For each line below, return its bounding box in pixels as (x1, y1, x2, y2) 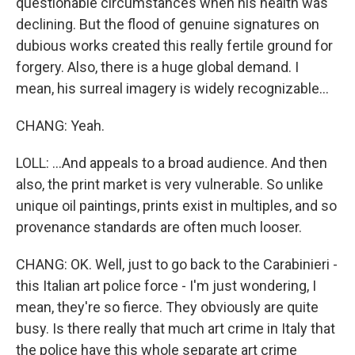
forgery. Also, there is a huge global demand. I (16, 59, 299, 75)
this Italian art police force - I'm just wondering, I (16, 277, 316, 294)
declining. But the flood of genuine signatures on (16, 16, 319, 32)
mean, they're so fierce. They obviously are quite (16, 299, 319, 315)
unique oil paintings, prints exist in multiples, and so (16, 197, 337, 214)
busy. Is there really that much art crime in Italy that (16, 320, 335, 337)
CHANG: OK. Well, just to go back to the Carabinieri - (16, 256, 338, 273)
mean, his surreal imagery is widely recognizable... (16, 80, 329, 97)
